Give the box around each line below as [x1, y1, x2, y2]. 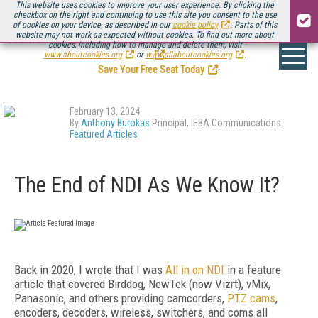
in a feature [227, 263, 281, 277]
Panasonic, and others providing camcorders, [14, 291, 224, 305]
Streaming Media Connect [207, 34, 311, 45]
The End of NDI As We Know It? [14, 172, 280, 198]
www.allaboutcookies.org [145, 50, 232, 60]
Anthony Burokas [81, 117, 150, 128]
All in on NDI [165, 263, 224, 277]
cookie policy [172, 20, 218, 30]
